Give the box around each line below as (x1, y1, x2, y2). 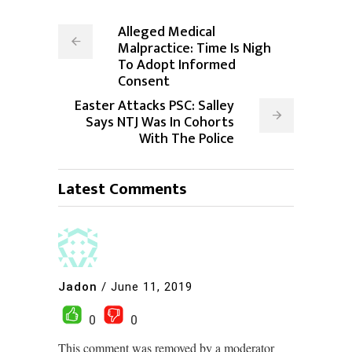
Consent (118, 70, 173, 94)
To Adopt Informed (118, 53, 236, 78)
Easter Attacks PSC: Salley (75, 94, 234, 119)
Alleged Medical (118, 20, 215, 45)
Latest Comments (58, 175, 187, 203)
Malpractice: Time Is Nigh (118, 37, 271, 61)
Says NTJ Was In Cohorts (86, 111, 234, 135)
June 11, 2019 (111, 279, 192, 294)
